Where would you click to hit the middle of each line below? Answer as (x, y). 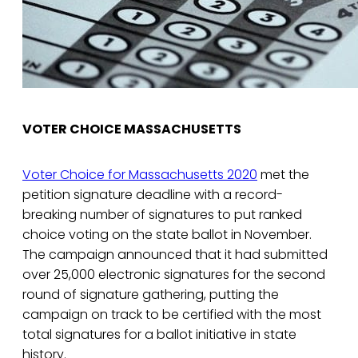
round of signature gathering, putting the (151, 295)
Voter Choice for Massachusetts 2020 (140, 175)
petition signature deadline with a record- (153, 195)
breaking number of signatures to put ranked (162, 215)
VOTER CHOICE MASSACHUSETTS (132, 129)
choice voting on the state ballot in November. (167, 235)
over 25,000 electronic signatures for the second (174, 275)
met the (283, 175)
